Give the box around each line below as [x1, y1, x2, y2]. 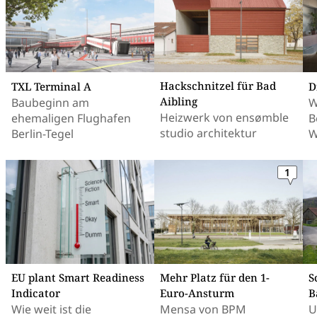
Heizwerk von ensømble [160, 110, 289, 126]
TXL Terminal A [11, 79, 91, 94]
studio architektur [160, 125, 257, 142]
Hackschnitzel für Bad [160, 79, 276, 93]
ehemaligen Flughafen [11, 110, 131, 127]
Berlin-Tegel [11, 126, 74, 142]
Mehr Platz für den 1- [160, 270, 270, 285]
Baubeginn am [11, 95, 89, 111]
